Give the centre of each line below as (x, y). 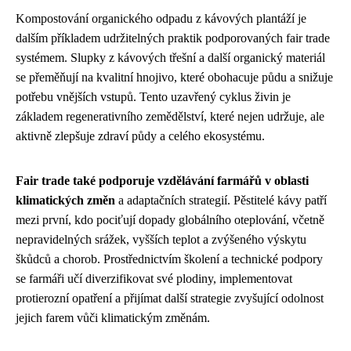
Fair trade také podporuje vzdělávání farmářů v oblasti (162, 180)
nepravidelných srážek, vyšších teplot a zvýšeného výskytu (161, 239)
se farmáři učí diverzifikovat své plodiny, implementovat (154, 278)
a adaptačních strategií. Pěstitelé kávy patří (221, 200)
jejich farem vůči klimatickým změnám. (113, 317)
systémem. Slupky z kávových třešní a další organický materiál (170, 57)
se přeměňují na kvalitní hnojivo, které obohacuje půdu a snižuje (174, 77)
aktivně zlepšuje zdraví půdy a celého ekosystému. (140, 136)
